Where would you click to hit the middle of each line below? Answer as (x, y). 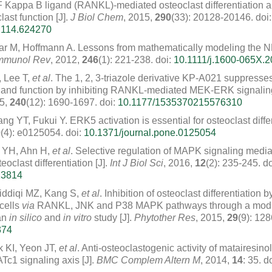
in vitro (77, 218)
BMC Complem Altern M (148, 260)
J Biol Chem (97, 17)
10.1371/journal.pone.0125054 (150, 133)
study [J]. (113, 218)
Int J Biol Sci (137, 163)
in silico (25, 218)
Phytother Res (165, 218)
